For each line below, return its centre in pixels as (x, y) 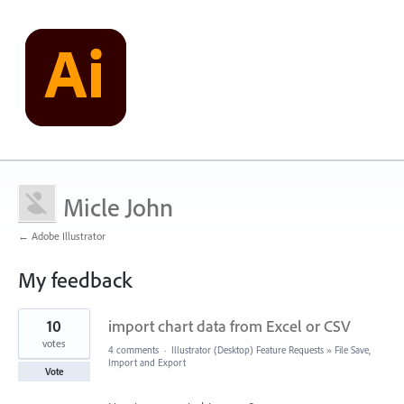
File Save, (353, 350)
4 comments (133, 350)
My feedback (75, 280)
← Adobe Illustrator (62, 236)
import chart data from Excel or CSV (230, 326)
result (32, 327)
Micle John (118, 207)
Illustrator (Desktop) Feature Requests (248, 350)
